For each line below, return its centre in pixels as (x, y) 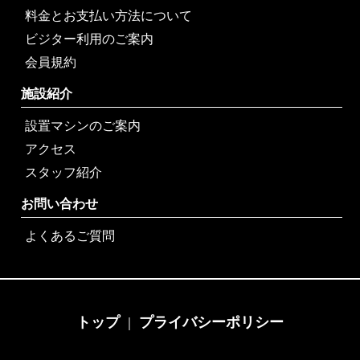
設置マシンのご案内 (83, 126)
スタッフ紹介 (64, 172)
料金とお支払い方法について (109, 16)
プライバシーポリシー (211, 323)
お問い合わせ (60, 204)
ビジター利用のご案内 (90, 39)
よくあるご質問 (70, 236)
